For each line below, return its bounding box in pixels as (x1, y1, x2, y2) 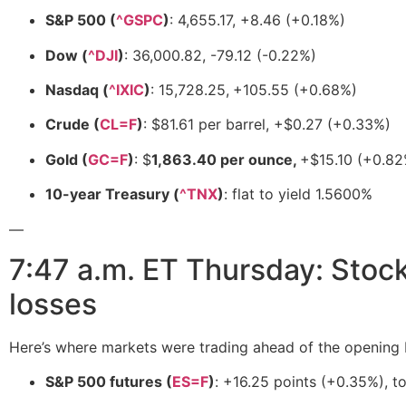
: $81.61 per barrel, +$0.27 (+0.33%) (143, 115, 391, 134)
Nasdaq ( (45, 80, 109, 99)
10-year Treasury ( (45, 185, 179, 204)
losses (9, 285, 97, 322)
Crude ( (45, 115, 100, 134)
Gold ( (45, 150, 88, 169)
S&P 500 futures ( (45, 372, 172, 391)
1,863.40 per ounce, (151, 150, 300, 169)
